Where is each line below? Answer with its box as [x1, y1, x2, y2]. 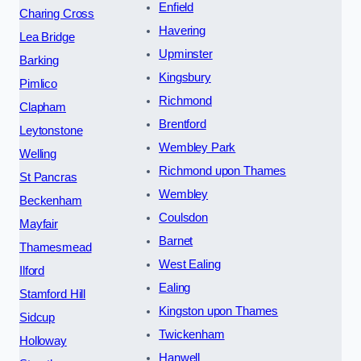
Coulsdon [159, 211, 208, 225]
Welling [19, 147, 56, 161]
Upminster [159, 48, 213, 61]
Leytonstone [19, 124, 83, 138]
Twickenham [159, 328, 225, 342]
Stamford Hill [19, 288, 86, 301]
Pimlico [19, 77, 57, 91]
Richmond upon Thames [159, 164, 287, 178]
